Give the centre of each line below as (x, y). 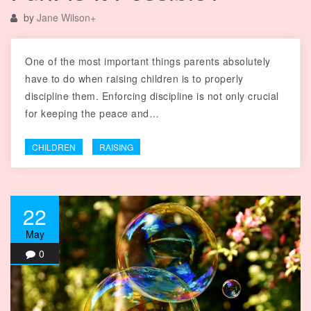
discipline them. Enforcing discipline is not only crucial (152, 95)
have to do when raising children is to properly (134, 78)
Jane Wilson (64, 17)
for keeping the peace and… (92, 113)
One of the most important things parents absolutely (148, 61)
